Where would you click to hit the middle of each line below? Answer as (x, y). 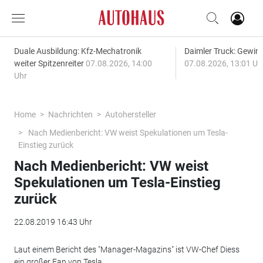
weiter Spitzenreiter (50, 63)
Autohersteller (130, 114)
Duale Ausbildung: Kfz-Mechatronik (77, 51)
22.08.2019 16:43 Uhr (53, 222)
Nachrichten (70, 114)
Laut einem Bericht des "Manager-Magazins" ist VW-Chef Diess (127, 249)
